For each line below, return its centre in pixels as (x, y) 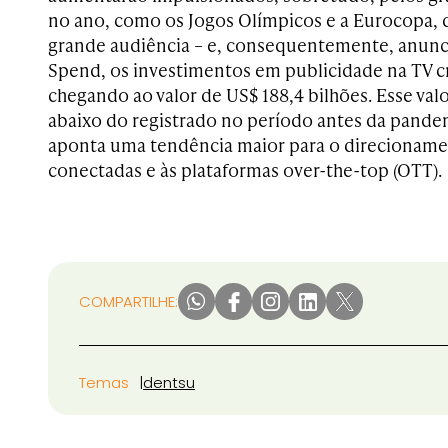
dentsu (169, 383)
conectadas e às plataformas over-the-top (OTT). (245, 170)
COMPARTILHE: (128, 302)
